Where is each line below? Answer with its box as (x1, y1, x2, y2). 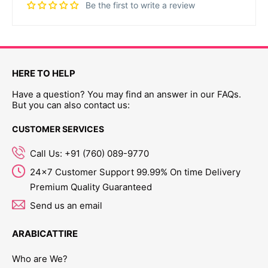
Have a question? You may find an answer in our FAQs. (12, 88, 241, 100)
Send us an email (30, 199, 102, 211)
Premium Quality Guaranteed (30, 181, 152, 193)
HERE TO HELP (12, 67, 75, 79)
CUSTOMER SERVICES (12, 123, 104, 134)
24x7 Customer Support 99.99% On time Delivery (30, 166, 240, 178)
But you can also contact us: (12, 99, 130, 111)
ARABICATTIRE (12, 227, 78, 239)
